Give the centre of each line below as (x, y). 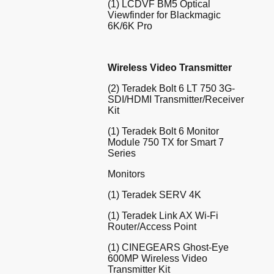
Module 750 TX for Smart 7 (166, 143)
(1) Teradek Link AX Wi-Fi (163, 216)
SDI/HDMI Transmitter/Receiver (176, 100)
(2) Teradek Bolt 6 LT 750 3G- (171, 89)
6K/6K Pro (130, 26)
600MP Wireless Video (157, 259)
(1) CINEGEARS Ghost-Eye (168, 248)
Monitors (126, 174)
